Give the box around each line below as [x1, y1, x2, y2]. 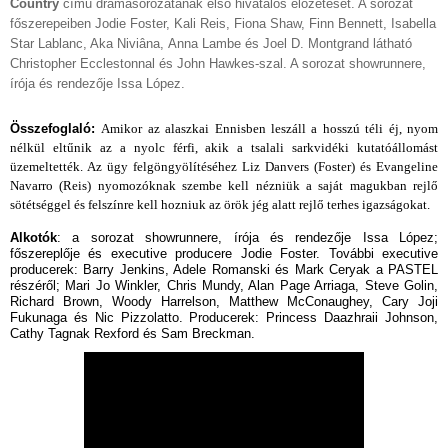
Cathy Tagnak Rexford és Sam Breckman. [10, 326, 255, 342]
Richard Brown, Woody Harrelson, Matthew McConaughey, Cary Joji [10, 294, 438, 310]
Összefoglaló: [10, 121, 102, 137]
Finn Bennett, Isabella [309, 16, 436, 32]
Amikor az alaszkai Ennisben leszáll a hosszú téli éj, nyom [101, 121, 439, 137]
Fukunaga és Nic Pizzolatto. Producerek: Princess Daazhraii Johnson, [10, 310, 438, 326]
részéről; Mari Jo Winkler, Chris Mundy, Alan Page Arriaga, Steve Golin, [10, 278, 438, 294]
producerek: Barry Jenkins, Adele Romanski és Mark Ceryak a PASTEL [10, 262, 438, 278]
